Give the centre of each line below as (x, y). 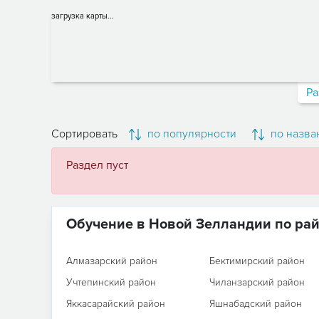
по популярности (190, 134)
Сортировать (84, 134)
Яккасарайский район (116, 304)
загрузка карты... (83, 16)
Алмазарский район (112, 261)
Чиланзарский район (257, 282)
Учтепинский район (111, 282)
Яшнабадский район (255, 304)
